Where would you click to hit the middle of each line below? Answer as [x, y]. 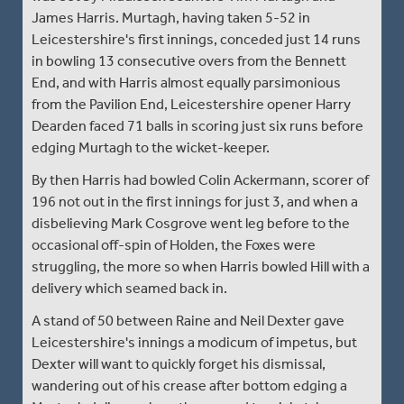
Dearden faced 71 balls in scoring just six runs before [197, 125]
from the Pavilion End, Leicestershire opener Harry [191, 104]
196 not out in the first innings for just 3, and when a [195, 201]
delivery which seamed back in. [129, 288]
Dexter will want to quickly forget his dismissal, [179, 363]
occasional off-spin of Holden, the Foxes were [174, 244]
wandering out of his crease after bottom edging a [189, 385]
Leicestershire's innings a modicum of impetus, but [194, 342]
